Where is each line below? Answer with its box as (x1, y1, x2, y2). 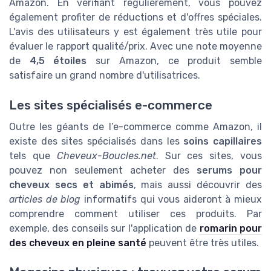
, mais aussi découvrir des (133, 178, 263, 191)
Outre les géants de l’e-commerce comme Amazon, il (9, 120, 262, 132)
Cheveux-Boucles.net (56, 149, 156, 162)
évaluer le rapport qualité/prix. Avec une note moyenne (9, 41, 262, 53)
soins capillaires (183, 135, 263, 147)
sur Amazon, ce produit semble (87, 55, 263, 67)
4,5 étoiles (29, 55, 87, 67)
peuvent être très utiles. (146, 237, 259, 249)
